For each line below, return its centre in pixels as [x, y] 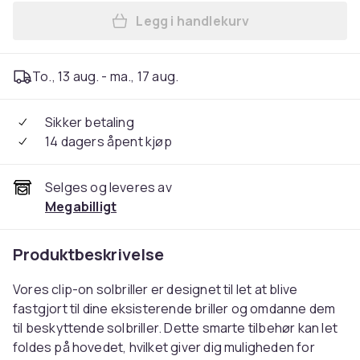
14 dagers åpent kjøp [108, 141]
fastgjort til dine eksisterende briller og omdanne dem [174, 309]
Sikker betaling [90, 122]
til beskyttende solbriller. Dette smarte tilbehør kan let [175, 328]
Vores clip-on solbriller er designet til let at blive [155, 289]
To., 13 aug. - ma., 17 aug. [106, 76]
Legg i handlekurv [193, 21]
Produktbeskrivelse [88, 254]
